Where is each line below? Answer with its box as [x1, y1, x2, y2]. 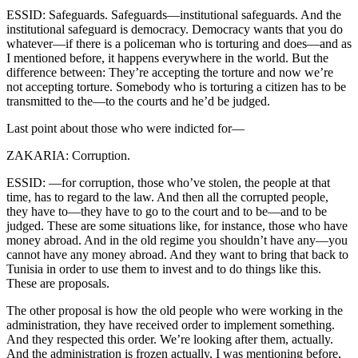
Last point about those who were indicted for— [6, 121, 245, 136]
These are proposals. [6, 276, 109, 291]
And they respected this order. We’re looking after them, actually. [6, 332, 333, 347]
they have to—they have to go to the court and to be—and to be [6, 205, 327, 219]
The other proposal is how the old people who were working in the [6, 304, 343, 318]
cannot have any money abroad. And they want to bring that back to [6, 248, 348, 262]
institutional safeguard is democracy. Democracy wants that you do [6, 22, 343, 37]
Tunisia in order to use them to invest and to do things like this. [6, 262, 321, 276]
